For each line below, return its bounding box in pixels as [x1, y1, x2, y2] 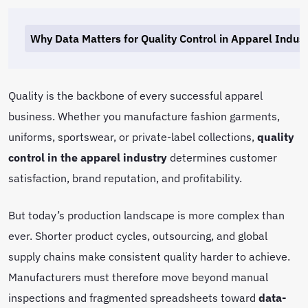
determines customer [167, 150, 277, 164]
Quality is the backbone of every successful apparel [8, 88, 263, 102]
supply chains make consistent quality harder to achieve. [8, 249, 290, 263]
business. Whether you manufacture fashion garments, [8, 109, 280, 123]
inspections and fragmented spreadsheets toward [8, 290, 258, 305]
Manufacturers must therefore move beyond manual [8, 269, 268, 284]
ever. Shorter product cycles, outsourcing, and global [8, 228, 267, 243]
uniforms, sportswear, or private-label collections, [8, 129, 257, 144]
